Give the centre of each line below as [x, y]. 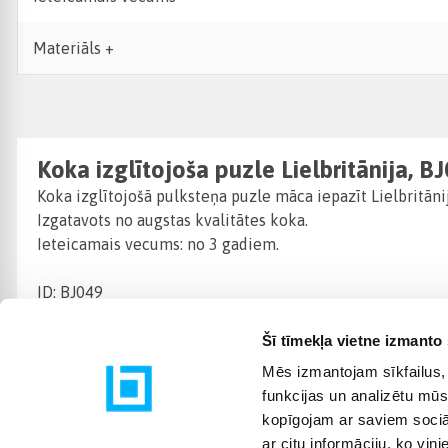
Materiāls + [73, 48]
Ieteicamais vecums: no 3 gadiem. [158, 244]
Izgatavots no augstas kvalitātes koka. [172, 220]
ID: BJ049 [70, 292]
